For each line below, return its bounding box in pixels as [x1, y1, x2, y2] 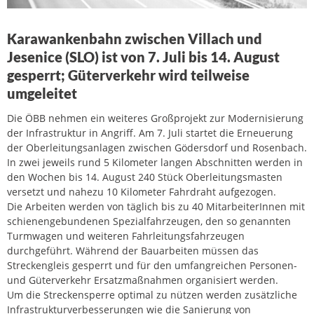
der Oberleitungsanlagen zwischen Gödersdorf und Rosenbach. [7, 140, 307, 154]
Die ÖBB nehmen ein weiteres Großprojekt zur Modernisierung [7, 111, 303, 125]
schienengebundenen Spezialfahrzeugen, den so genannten [7, 214, 291, 228]
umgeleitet [7, 84, 77, 102]
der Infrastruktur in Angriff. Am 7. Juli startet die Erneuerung [7, 125, 293, 139]
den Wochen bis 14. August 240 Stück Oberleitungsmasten [7, 170, 282, 184]
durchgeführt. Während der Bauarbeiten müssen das [7, 243, 259, 257]
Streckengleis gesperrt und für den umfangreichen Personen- [7, 258, 297, 272]
